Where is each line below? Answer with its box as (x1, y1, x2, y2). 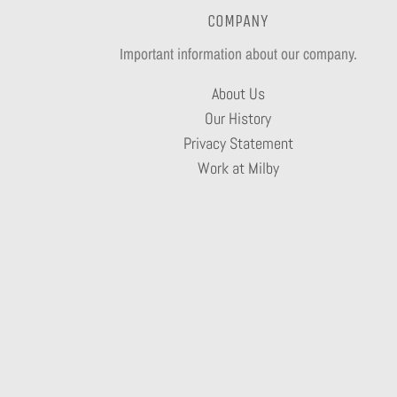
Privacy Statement (183, 134, 293, 154)
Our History (205, 109, 272, 129)
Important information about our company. (119, 43, 357, 64)
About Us (211, 84, 265, 105)
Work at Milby (197, 159, 279, 179)
